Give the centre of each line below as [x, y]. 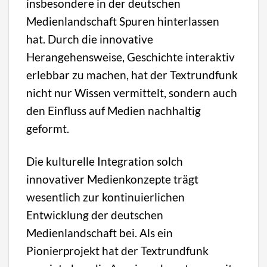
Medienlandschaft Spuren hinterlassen [123, 21]
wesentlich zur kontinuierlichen [106, 197]
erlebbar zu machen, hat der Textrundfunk [132, 74]
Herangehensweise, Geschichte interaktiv [131, 57]
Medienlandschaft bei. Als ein [100, 232]
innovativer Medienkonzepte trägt [113, 179]
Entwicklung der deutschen [95, 215]
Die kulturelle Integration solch [105, 161]
